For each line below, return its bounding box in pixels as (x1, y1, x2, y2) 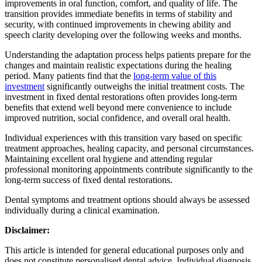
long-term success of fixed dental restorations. (5, 174, 173, 185)
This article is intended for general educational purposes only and (5, 244, 244, 255)
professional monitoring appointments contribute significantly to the (5, 164, 253, 174)
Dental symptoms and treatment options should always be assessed (5, 194, 250, 205)
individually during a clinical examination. (5, 205, 160, 215)
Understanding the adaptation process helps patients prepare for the (5, 49, 251, 60)
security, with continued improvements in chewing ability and (5, 19, 231, 29)
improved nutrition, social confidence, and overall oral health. (5, 112, 230, 123)
